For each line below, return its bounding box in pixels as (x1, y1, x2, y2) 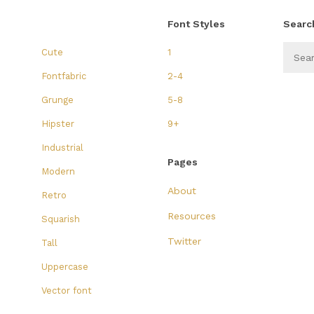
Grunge (41, 94, 74, 105)
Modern (41, 165, 75, 177)
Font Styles (168, 18, 225, 29)
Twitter (168, 235, 201, 247)
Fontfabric (41, 70, 86, 81)
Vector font (41, 285, 92, 296)
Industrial (41, 142, 83, 153)
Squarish (41, 213, 80, 224)
